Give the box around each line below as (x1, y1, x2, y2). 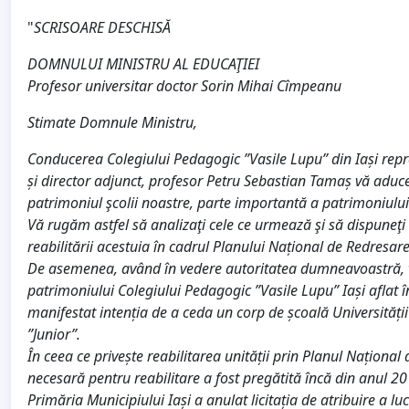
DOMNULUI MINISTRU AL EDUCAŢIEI (27, 54, 259, 75)
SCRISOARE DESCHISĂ (34, 17, 171, 38)
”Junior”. (27, 324, 80, 345)
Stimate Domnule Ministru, (27, 112, 197, 133)
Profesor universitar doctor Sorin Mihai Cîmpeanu (27, 76, 341, 97)
